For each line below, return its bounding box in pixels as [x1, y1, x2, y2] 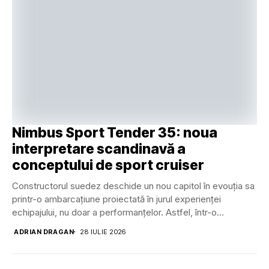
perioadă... [12, 219, 55, 231]
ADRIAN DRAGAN [14, 227, 74, 236]
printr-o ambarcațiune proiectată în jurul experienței [12, 193, 221, 205]
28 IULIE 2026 [80, 227, 126, 236]
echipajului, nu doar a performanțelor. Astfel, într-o [12, 206, 217, 218]
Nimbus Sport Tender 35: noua [12, 124, 217, 141]
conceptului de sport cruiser [12, 156, 204, 174]
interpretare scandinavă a [12, 140, 186, 157]
